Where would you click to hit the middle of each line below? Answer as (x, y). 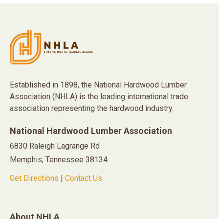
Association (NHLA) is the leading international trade (99, 97)
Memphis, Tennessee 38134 (59, 160)
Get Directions (34, 178)
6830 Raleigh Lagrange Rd (55, 146)
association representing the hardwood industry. (92, 109)
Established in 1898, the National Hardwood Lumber (98, 85)
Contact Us (84, 178)
